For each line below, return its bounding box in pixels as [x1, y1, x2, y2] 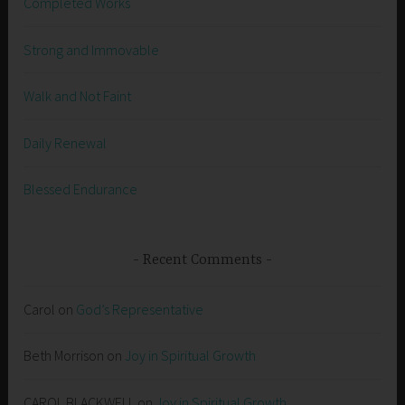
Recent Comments [143, 251, 262, 268]
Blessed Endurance [24, 180, 138, 199]
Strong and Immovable [24, 40, 160, 59]
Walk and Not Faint [24, 87, 132, 106]
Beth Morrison [24, 346, 105, 365]
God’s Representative [76, 299, 204, 318]
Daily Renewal [24, 133, 108, 152]
